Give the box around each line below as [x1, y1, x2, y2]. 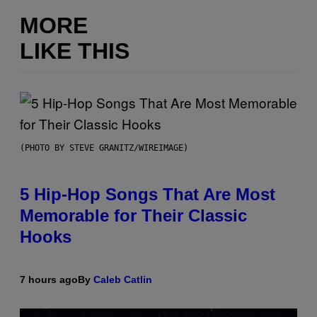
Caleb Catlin [93, 273, 152, 285]
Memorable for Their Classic [20, 205, 247, 225]
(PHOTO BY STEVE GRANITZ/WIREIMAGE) [20, 142, 188, 153]
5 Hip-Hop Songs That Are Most [20, 184, 275, 204]
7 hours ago [20, 273, 78, 285]
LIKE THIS [20, 38, 129, 64]
